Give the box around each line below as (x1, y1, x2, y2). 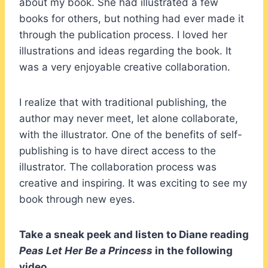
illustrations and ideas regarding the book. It (19, 44, 232, 57)
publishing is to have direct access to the (19, 144, 216, 157)
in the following (153, 244, 233, 257)
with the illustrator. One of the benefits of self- (19, 128, 242, 141)
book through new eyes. (19, 193, 135, 205)
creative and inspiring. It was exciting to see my (19, 176, 247, 189)
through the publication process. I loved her (19, 28, 227, 41)
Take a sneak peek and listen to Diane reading (19, 228, 249, 240)
